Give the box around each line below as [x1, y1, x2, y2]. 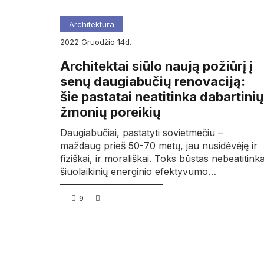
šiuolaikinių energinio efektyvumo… [60, 166, 216, 178]
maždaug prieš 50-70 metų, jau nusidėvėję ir [60, 140, 258, 152]
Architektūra [69, 19, 114, 29]
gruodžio [87, 37, 117, 47]
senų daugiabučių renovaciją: [60, 73, 245, 89]
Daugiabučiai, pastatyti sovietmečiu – [60, 127, 223, 139]
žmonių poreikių [60, 104, 161, 120]
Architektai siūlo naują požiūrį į [60, 58, 253, 74]
